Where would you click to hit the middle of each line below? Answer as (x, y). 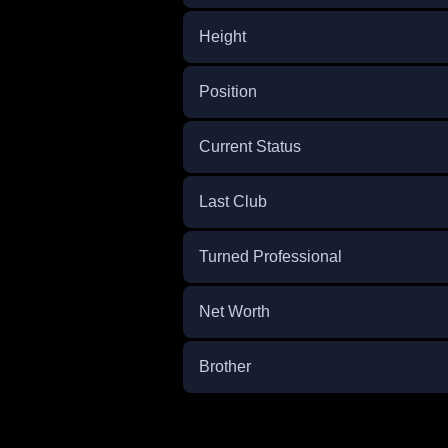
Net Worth (234, 311)
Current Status (249, 146)
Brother (224, 366)
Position (227, 91)
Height (222, 36)
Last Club (232, 201)
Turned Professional (270, 256)
